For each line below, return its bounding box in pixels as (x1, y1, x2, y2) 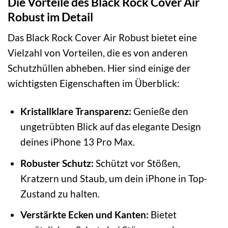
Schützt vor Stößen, (93, 157, 180, 169)
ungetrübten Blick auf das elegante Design (20, 121, 201, 133)
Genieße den (131, 105, 188, 118)
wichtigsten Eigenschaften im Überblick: (8, 77, 180, 90)
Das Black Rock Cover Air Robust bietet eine (8, 32, 197, 44)
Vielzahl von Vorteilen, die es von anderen (8, 47, 188, 59)
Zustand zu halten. (20, 187, 100, 199)
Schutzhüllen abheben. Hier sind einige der (8, 62, 191, 74)
